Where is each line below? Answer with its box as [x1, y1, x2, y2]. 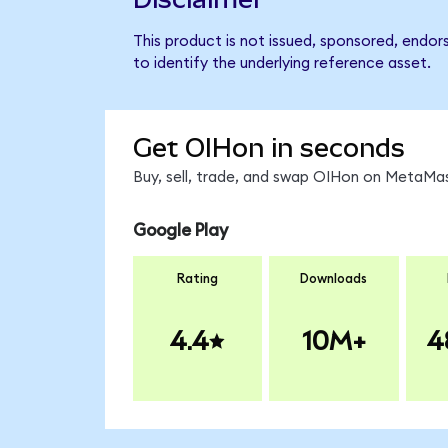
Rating [177, 272, 218, 287]
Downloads [300, 272, 368, 287]
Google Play [132, 221, 228, 239]
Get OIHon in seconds [132, 133, 405, 164]
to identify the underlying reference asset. [132, 56, 431, 72]
